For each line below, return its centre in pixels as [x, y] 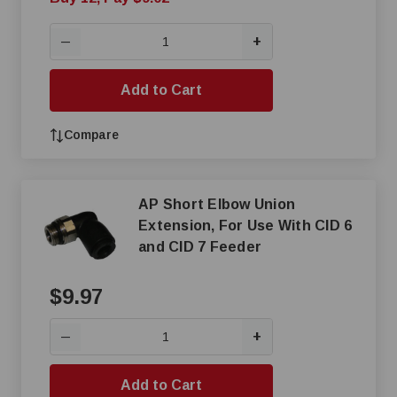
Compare [91, 135]
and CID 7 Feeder [200, 247]
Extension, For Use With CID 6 [245, 226]
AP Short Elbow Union [217, 204]
